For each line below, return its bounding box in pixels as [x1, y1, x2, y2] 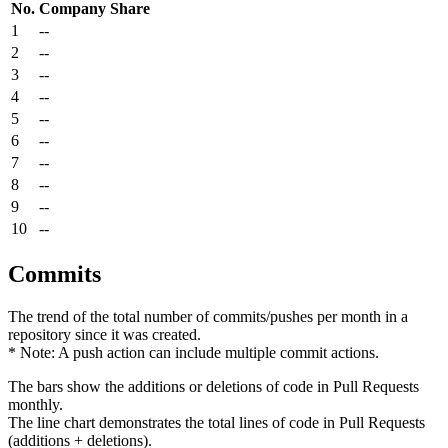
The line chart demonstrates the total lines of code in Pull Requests [8, 413, 425, 431]
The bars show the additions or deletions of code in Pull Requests [8, 377, 419, 395]
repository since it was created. [8, 325, 201, 343]
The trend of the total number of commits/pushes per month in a [8, 307, 408, 325]
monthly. [8, 395, 63, 413]
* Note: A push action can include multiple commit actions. [8, 343, 379, 361]
